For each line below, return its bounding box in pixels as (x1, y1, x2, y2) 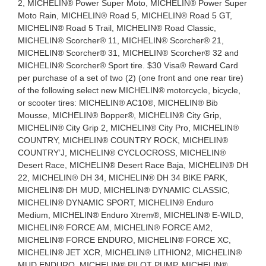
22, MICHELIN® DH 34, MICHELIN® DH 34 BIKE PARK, (17, 172, 227, 182)
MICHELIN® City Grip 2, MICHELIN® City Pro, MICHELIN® (17, 122, 239, 132)
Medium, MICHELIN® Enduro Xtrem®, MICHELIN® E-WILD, (17, 210, 243, 220)
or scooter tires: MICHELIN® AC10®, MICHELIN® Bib (17, 97, 218, 107)
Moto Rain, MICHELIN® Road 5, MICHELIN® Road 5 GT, (17, 10, 232, 20)
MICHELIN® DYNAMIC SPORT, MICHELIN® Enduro (17, 197, 214, 207)
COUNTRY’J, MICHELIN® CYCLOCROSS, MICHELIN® (17, 147, 226, 157)
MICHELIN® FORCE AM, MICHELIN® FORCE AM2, (17, 222, 213, 232)
